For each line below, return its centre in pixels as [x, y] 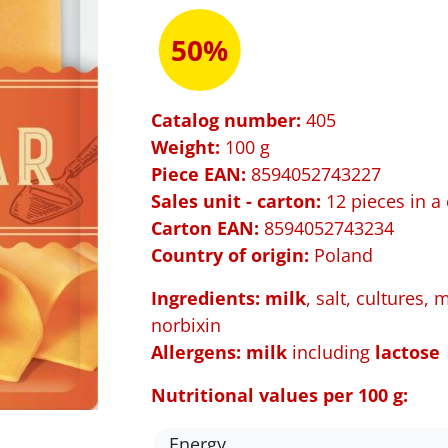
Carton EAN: [205, 228]
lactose [407, 352]
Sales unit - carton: [236, 201]
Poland [341, 255]
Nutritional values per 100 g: [279, 395]
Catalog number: [226, 120]
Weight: [185, 147]
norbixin [186, 325]
